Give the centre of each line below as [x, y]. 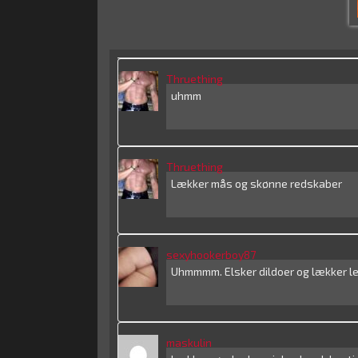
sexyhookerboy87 [211, 255]
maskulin [189, 342]
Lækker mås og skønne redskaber [257, 183]
